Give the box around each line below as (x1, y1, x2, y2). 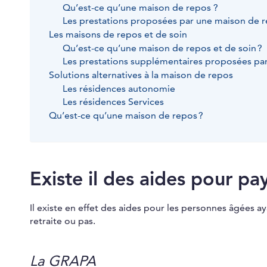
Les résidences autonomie (62, 83, 175, 95)
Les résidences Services (62, 96, 164, 108)
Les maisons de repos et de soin (49, 29, 187, 41)
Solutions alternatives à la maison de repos (49, 69, 235, 82)
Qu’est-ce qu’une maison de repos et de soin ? (62, 42, 262, 55)
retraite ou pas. (30, 215, 98, 228)
